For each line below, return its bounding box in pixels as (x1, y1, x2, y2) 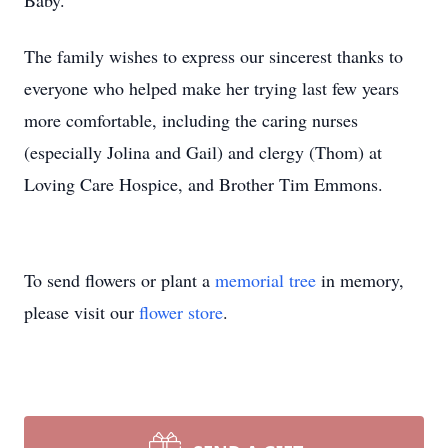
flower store (139, 300, 223, 324)
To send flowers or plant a (24, 268, 215, 292)
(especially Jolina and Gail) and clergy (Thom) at (24, 140, 382, 164)
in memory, (316, 268, 404, 292)
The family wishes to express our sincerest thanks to (24, 44, 403, 68)
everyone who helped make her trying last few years (24, 76, 399, 100)
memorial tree (215, 268, 316, 292)
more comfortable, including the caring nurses (24, 108, 358, 132)
